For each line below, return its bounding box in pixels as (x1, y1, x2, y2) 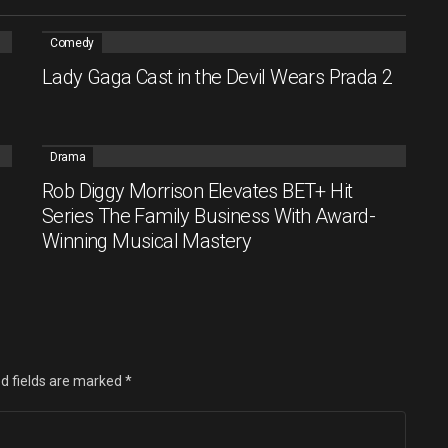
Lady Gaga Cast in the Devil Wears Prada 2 (42, 64, 393, 89)
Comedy (50, 35, 94, 50)
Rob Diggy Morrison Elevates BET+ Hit (42, 178, 353, 203)
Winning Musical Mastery (42, 228, 252, 253)
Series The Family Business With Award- (42, 203, 376, 228)
